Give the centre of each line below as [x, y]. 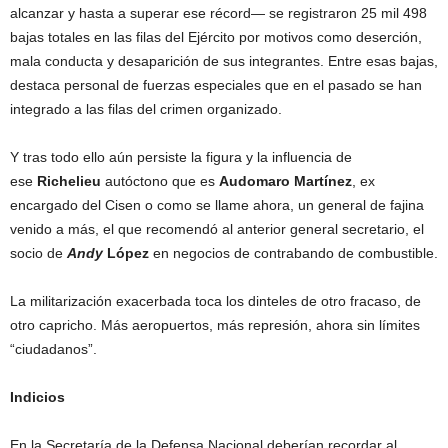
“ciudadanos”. [53, 349]
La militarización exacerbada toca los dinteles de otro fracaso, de [215, 301]
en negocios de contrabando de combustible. [293, 253]
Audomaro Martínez [285, 181]
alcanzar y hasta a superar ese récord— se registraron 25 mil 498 [218, 13]
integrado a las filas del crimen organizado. [146, 109]
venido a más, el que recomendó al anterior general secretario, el [217, 229]
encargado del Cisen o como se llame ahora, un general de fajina [217, 205]
